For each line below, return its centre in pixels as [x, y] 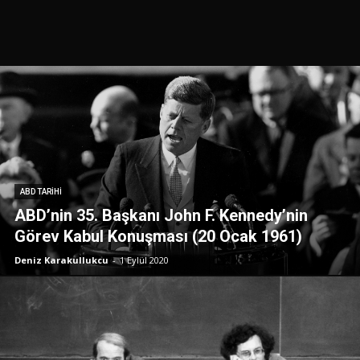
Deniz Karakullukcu [61, 260]
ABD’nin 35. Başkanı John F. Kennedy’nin [161, 215]
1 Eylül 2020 [144, 260]
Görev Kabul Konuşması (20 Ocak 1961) [158, 236]
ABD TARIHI [41, 191]
